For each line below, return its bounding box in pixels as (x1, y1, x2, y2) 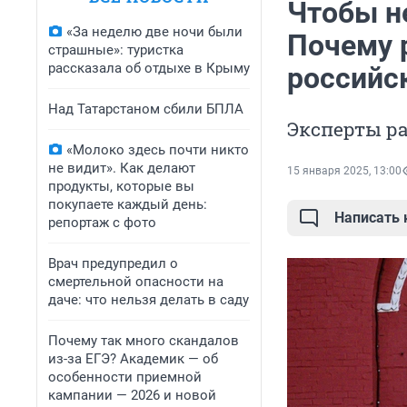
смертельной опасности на (48, 273, 223, 290)
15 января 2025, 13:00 (287, 164, 402, 178)
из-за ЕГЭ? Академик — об (48, 351, 218, 367)
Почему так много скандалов (48, 333, 239, 349)
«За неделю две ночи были (66, 24, 243, 40)
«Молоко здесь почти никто (66, 142, 249, 158)
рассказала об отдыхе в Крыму (48, 60, 250, 76)
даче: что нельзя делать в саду (48, 292, 249, 308)
